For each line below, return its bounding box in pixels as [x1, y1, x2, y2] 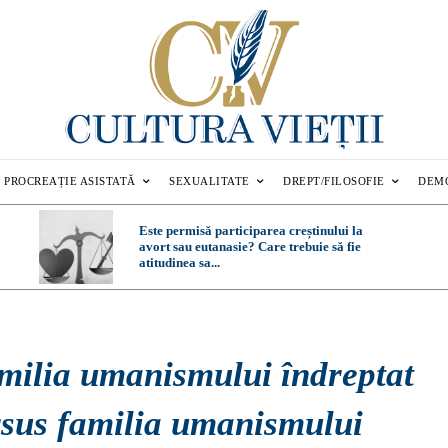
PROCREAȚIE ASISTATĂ [4, 175, 136, 188]
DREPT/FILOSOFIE [283, 175, 385, 188]
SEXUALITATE [169, 175, 250, 188]
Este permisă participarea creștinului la [139, 223, 364, 239]
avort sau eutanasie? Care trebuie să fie [139, 239, 362, 255]
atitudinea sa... [139, 255, 221, 271]
